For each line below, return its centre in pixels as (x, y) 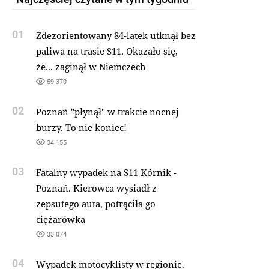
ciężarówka (60, 219)
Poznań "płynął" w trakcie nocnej (107, 112)
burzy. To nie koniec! (81, 128)
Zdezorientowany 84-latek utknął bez (116, 36)
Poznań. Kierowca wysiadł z (96, 188)
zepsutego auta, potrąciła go (95, 204)
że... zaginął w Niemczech (91, 67)
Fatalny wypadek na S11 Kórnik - (106, 173)
